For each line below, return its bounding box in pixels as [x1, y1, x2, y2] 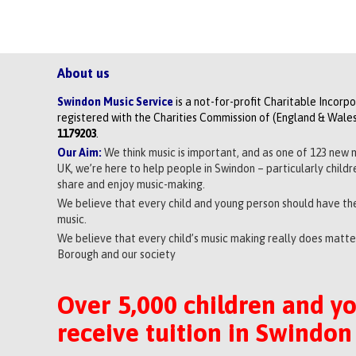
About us [57, 66, 110, 81]
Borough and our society [57, 248, 176, 261]
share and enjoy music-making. [57, 177, 205, 191]
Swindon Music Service [57, 95, 176, 108]
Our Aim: [57, 145, 102, 159]
